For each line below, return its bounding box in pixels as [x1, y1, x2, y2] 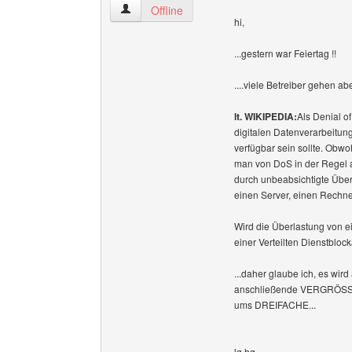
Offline [151, 2, 183, 18]
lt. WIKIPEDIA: [234, 109, 297, 123]
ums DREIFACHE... [234, 298, 316, 311]
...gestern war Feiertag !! [234, 46, 336, 60]
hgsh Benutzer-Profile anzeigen [119, 2, 275, 17]
